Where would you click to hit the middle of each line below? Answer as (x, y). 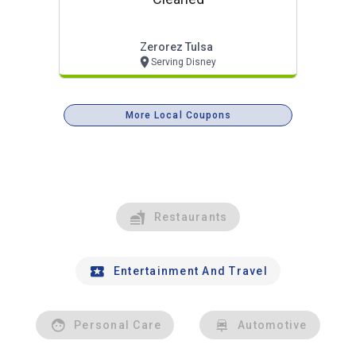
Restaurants (191, 217)
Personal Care (118, 325)
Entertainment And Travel (190, 271)
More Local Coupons (178, 115)
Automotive (273, 325)
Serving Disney (183, 62)
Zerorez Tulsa (176, 46)
